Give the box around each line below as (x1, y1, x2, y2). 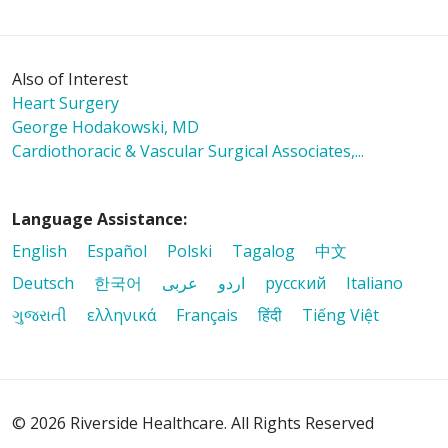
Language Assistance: (12, 208, 187, 231)
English (12, 240, 67, 263)
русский (265, 272, 326, 295)
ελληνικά (87, 304, 156, 327)
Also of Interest (12, 68, 128, 91)
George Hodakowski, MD (12, 116, 199, 139)
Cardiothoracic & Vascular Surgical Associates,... (12, 140, 364, 163)
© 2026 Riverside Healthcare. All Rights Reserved (12, 412, 374, 435)
